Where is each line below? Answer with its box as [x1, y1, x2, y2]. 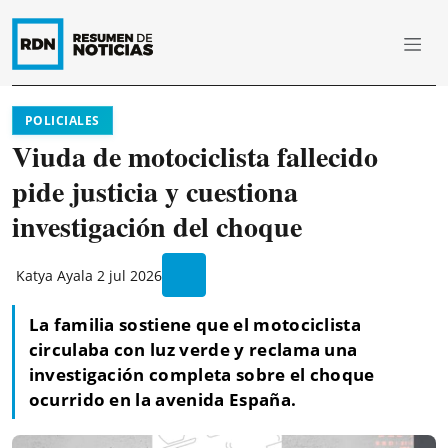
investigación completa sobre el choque [28, 363, 375, 387]
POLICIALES [25, 112, 100, 129]
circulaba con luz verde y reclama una [28, 338, 358, 362]
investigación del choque [12, 206, 302, 247]
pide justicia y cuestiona [12, 171, 298, 212]
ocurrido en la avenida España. [28, 388, 297, 412]
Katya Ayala [16, 265, 93, 285]
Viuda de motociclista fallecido [12, 136, 378, 177]
